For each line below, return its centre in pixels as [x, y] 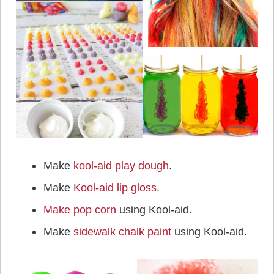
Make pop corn [80, 210]
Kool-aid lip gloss [115, 188]
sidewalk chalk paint [122, 232]
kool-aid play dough [121, 166]
